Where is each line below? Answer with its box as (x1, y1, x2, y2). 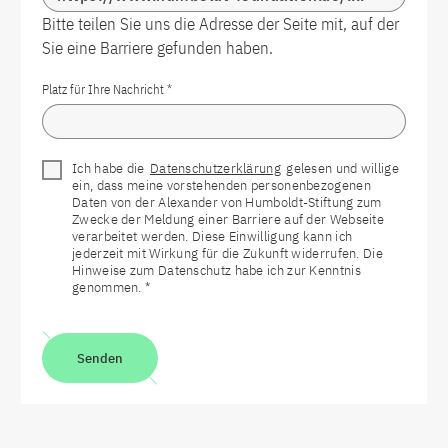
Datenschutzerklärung (149, 160, 281, 177)
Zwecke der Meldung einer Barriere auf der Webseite (72, 211, 384, 228)
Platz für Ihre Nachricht (42, 81, 167, 98)
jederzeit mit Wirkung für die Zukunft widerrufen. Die (72, 245, 383, 262)
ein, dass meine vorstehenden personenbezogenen (72, 177, 371, 194)
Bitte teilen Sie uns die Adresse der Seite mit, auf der (42, 13, 399, 35)
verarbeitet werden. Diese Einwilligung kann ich (72, 228, 353, 245)
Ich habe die (72, 160, 148, 177)
